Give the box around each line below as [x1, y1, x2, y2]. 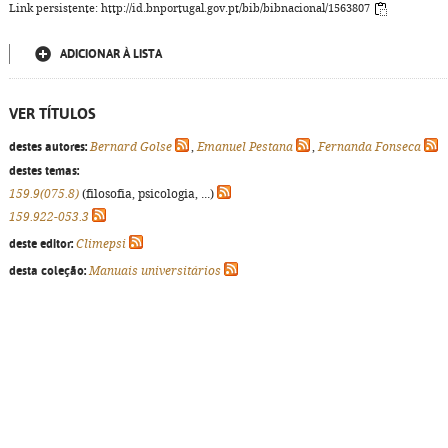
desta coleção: [9, 264, 86, 278]
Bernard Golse [90, 140, 172, 154]
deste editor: [9, 237, 73, 251]
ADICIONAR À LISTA [60, 47, 162, 61]
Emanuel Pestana [197, 140, 293, 154]
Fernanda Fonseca [318, 140, 421, 154]
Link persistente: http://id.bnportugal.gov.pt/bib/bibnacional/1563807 [9, 2, 373, 15]
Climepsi [76, 237, 126, 251]
